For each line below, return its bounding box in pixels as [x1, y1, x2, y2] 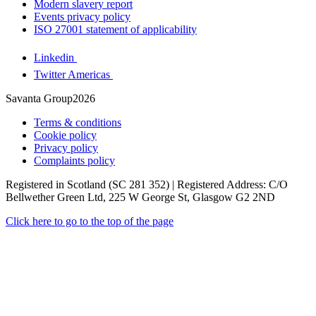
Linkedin [34, 51, 74, 63]
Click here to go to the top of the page [6, 214, 174, 227]
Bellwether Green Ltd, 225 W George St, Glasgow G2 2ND [6, 190, 275, 203]
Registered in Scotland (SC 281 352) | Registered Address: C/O [6, 178, 288, 190]
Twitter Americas [34, 68, 110, 80]
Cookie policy [34, 128, 97, 141]
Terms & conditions [34, 116, 121, 128]
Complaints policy [34, 154, 115, 166]
